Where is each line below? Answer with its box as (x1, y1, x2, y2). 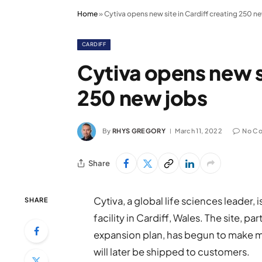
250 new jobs (77, 85, 208, 111)
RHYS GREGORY (112, 126, 166, 135)
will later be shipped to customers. (94, 246, 250, 258)
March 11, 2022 (175, 126, 222, 135)
